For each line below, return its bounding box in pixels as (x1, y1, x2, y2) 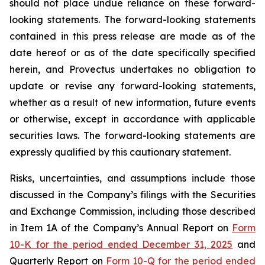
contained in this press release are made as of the (9, 30, 256, 42)
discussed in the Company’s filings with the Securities (9, 189, 256, 201)
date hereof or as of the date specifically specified (9, 47, 256, 59)
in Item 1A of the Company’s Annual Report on (9, 222, 232, 234)
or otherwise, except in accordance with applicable (9, 113, 256, 125)
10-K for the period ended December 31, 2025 (9, 238, 233, 250)
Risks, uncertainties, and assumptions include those (9, 172, 256, 184)
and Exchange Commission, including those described (9, 205, 256, 217)
